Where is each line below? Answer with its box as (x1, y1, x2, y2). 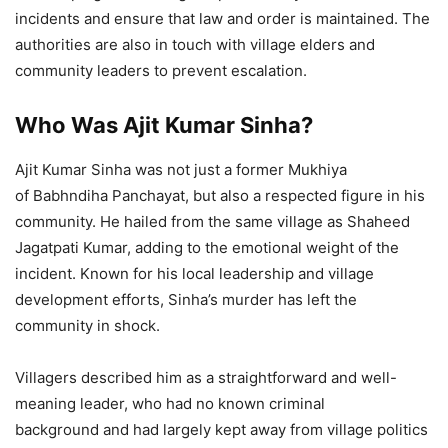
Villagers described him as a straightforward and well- (15, 368, 397, 387)
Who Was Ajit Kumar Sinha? (15, 112, 313, 138)
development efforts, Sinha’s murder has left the (15, 290, 357, 309)
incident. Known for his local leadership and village (15, 264, 374, 283)
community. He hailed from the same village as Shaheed (15, 212, 410, 231)
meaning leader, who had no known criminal (15, 394, 325, 413)
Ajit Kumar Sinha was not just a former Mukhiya (15, 160, 347, 179)
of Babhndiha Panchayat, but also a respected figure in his (15, 186, 425, 205)
